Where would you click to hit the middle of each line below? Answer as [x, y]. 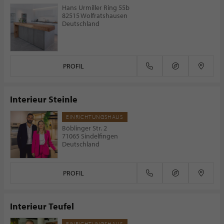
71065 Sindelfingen [90, 136]
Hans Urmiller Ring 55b [96, 7]
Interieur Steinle [44, 99]
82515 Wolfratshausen [95, 15]
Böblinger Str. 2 [84, 128]
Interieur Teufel [42, 206]
